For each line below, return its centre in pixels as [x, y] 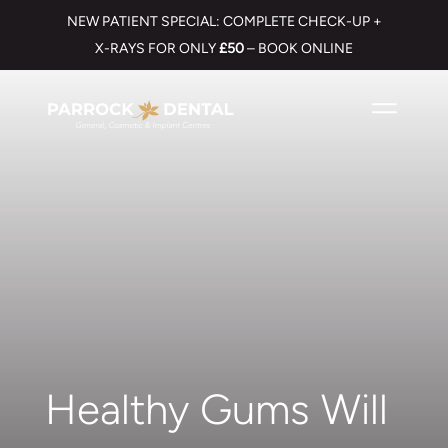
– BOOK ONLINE [298, 48]
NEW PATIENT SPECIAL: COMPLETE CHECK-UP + [224, 21]
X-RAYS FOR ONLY [157, 48]
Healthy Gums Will [216, 410]
